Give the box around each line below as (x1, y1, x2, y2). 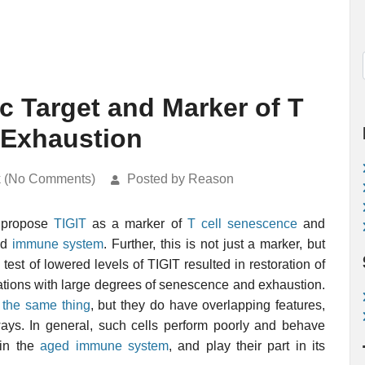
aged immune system (40, 339, 169, 353)
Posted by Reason (127, 172, 234, 186)
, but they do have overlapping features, (90, 298, 326, 312)
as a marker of (86, 217, 187, 231)
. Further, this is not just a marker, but (103, 237, 326, 251)
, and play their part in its (168, 339, 326, 353)
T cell (187, 217, 222, 231)
